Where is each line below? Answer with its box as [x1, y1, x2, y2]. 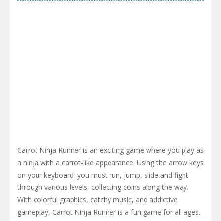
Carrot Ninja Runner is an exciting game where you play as [17, 146, 204, 155]
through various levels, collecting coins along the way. [17, 183, 188, 192]
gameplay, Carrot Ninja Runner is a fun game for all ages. [17, 207, 200, 217]
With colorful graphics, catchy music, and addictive [17, 195, 178, 205]
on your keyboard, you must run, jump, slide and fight [17, 170, 188, 180]
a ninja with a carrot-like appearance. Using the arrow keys [17, 158, 204, 168]
